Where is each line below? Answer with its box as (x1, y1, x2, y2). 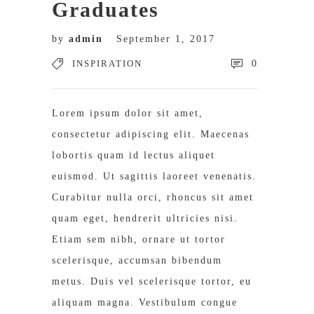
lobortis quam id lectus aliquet (52, 150, 215, 161)
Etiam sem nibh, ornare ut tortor (52, 234, 226, 245)
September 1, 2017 (116, 34, 215, 44)
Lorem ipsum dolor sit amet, (52, 108, 203, 118)
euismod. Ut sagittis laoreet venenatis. (52, 171, 257, 182)
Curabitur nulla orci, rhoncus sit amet (52, 192, 254, 203)
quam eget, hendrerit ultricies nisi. (52, 213, 238, 224)
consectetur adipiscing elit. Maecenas (52, 129, 250, 139)
